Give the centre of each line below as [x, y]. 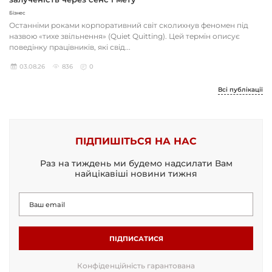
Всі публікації [240, 90]
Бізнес [17, 13]
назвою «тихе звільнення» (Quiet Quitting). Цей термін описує [124, 36]
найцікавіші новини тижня [136, 174]
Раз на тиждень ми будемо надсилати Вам [136, 164]
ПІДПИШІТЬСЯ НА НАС [136, 141]
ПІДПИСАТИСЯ [136, 238]
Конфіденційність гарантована [136, 266]
